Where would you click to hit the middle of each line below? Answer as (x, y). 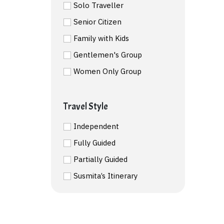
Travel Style (86, 106)
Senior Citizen (97, 21)
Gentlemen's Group (108, 54)
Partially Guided (100, 159)
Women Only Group (107, 71)
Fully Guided (94, 142)
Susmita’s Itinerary (105, 175)
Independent (96, 126)
